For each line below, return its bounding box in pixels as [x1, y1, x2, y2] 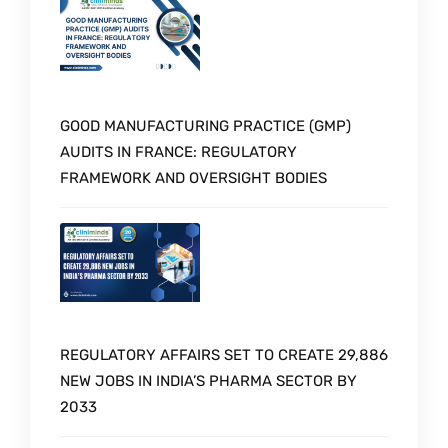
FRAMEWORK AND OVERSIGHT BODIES [60, 169, 327, 188]
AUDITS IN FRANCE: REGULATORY [60, 143, 297, 162]
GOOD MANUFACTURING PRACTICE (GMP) [60, 117, 351, 136]
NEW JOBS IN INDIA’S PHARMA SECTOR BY [60, 371, 357, 390]
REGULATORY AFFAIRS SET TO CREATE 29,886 [60, 345, 388, 364]
